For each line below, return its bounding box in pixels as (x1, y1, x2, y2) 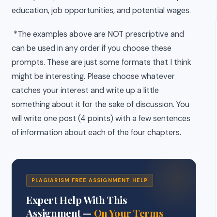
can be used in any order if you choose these (12, 43, 171, 53)
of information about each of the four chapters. (12, 127, 181, 138)
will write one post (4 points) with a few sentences (12, 113, 190, 124)
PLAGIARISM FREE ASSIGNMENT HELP (31, 176, 148, 184)
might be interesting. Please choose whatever (12, 71, 175, 81)
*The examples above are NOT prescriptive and (12, 29, 184, 39)
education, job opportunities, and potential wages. (12, 5, 191, 16)
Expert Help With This (26, 192, 127, 206)
